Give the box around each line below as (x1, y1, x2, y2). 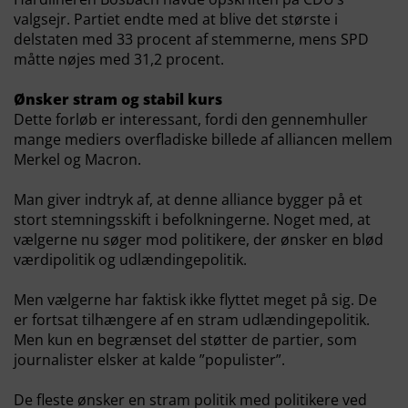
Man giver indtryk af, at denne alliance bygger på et (14, 189, 362, 209)
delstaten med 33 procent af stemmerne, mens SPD (14, 29, 369, 49)
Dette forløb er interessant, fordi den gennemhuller (14, 109, 368, 129)
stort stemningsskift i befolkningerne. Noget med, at (14, 209, 371, 229)
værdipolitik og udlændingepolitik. (14, 250, 247, 270)
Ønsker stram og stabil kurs (14, 89, 222, 109)
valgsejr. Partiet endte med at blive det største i (14, 9, 338, 29)
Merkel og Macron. (14, 149, 141, 169)
